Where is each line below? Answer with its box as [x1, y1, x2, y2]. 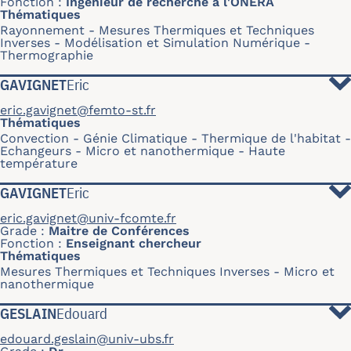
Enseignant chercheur [66, 236, 201, 251]
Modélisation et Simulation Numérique [64, 35, 300, 50]
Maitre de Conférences [49, 223, 190, 238]
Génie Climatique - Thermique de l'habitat [83, 131, 341, 146]
